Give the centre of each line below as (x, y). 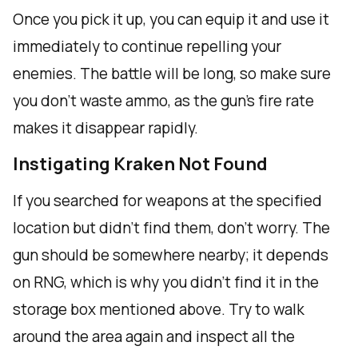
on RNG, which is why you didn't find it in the (166, 282)
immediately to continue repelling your (147, 47)
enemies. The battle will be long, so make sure (172, 74)
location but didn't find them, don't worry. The (171, 228)
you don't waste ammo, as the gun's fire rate (163, 101)
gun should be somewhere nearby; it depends (171, 255)
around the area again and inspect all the (154, 337)
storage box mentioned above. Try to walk (159, 310)
